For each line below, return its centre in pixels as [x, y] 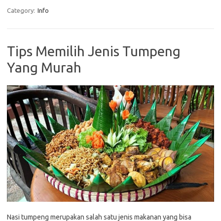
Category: [22, 11]
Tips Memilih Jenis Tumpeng [94, 51]
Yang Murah [44, 68]
